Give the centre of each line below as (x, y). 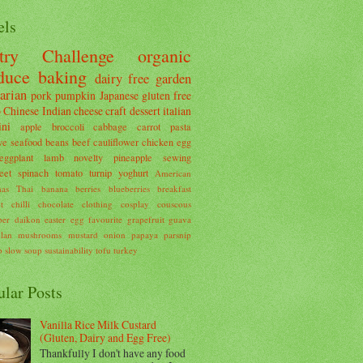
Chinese (21, 110)
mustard (83, 234)
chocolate (56, 203)
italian (177, 110)
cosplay (135, 203)
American (173, 173)
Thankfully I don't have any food (112, 353)
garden (173, 78)
